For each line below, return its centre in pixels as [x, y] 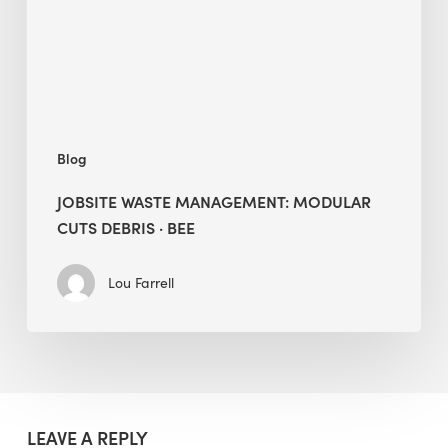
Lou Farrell [140, 282]
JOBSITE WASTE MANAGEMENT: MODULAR [213, 200]
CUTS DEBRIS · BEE [125, 226]
